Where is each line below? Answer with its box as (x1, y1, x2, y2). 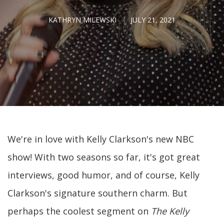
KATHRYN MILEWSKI (48, 15, 116, 24)
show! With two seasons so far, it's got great (7, 151, 200, 163)
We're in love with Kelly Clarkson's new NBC (7, 133, 194, 145)
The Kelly (151, 205, 189, 217)
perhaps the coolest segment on (7, 205, 151, 217)
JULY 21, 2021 (130, 15, 175, 24)
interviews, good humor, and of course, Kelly (7, 169, 199, 181)
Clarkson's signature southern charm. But (7, 187, 187, 199)
